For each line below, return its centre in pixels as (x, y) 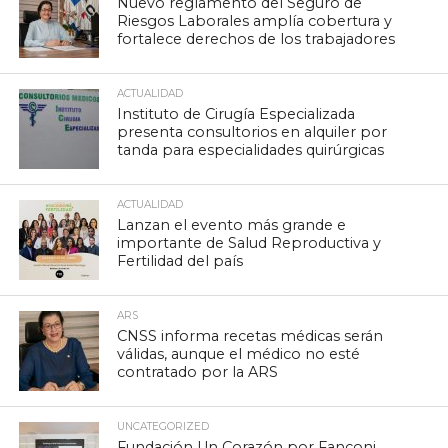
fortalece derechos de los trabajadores (256, 38)
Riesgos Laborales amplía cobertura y (255, 20)
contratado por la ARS (198, 371)
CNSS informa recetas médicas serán (250, 335)
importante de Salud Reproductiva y (249, 242)
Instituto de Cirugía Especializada (236, 113)
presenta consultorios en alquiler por (252, 131)
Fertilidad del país (180, 260)
